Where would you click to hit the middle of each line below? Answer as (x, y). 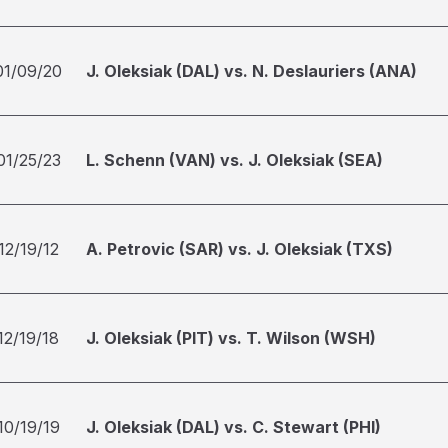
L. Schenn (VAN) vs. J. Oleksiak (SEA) (234, 160)
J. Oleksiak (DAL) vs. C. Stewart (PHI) (233, 427)
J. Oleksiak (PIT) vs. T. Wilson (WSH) (231, 338)
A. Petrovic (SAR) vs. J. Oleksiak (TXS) (239, 249)
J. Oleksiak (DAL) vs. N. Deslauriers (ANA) (251, 71)
